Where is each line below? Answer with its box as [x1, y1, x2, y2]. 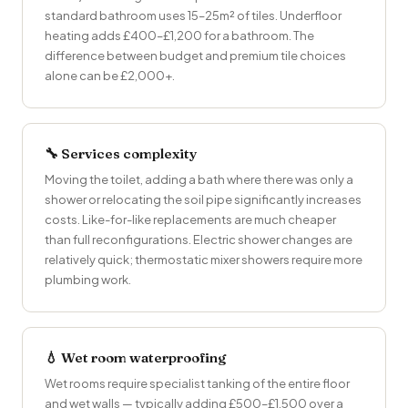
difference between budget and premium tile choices [45, 48, 346, 64]
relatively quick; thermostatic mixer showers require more [45, 252, 362, 268]
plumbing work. [45, 272, 131, 288]
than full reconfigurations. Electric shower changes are [45, 232, 352, 248]
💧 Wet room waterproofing [45, 349, 226, 367]
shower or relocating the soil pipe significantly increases [45, 192, 362, 208]
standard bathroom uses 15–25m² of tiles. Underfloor [45, 8, 342, 24]
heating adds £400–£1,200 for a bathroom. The [45, 28, 314, 44]
